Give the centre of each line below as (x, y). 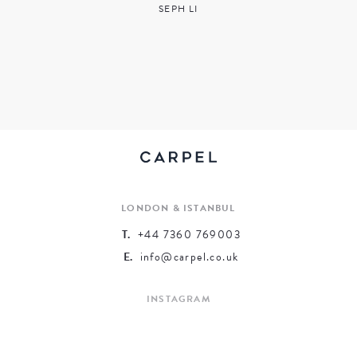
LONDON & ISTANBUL (178, 208)
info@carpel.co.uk (189, 257)
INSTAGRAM (178, 298)
